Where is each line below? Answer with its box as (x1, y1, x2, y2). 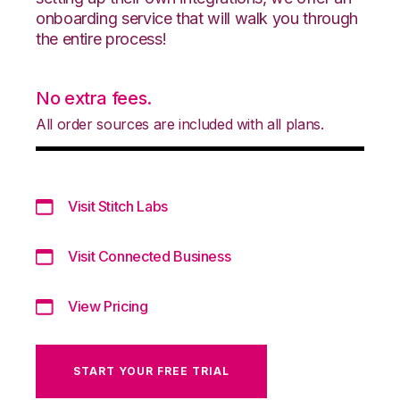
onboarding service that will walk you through (36, 8, 358, 28)
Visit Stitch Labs (68, 196, 168, 215)
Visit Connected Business (68, 246, 231, 265)
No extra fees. (36, 87, 152, 109)
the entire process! (36, 29, 167, 48)
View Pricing (68, 296, 148, 315)
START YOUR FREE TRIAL (73, 363, 229, 378)
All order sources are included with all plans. (36, 114, 324, 133)
